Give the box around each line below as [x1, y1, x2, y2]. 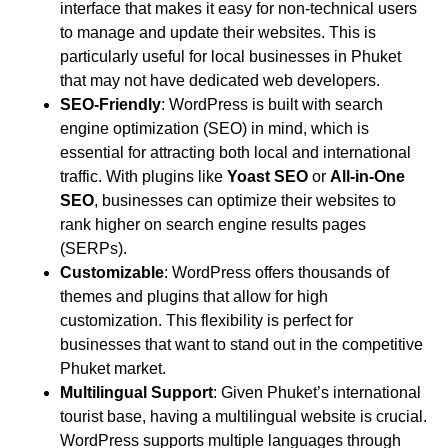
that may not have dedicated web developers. [60, 71, 380, 89]
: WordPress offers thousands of [164, 263, 389, 281]
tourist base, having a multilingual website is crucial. [60, 407, 427, 425]
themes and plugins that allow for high [60, 287, 328, 305]
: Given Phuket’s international [213, 383, 421, 401]
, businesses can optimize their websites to [94, 191, 396, 209]
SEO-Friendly [60, 95, 161, 113]
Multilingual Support [60, 383, 213, 401]
